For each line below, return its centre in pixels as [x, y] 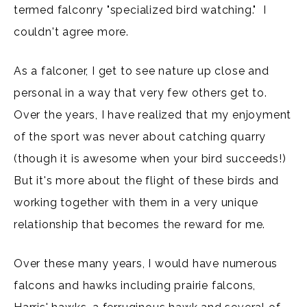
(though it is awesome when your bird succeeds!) [152, 158]
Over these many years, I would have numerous [146, 263]
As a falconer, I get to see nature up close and [142, 71]
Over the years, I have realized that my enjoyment [153, 114]
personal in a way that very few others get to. [142, 93]
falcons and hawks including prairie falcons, [135, 285]
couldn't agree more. [72, 32]
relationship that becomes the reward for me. [141, 224]
